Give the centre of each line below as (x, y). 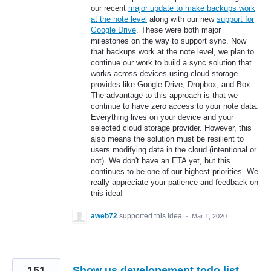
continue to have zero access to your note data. (175, 106)
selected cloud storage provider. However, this (171, 128)
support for (235, 19)
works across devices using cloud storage (164, 73)
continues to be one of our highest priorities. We (175, 171)
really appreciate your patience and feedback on (175, 182)
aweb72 (104, 216)
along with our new (182, 19)
